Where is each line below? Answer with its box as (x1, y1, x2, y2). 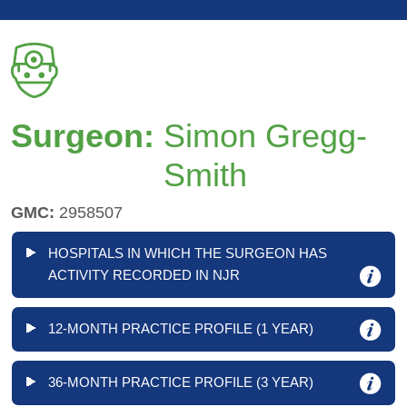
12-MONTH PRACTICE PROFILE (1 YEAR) (48, 321, 313, 337)
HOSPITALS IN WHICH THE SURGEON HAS (48, 245, 327, 261)
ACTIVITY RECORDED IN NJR (48, 267, 240, 283)
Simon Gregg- (164, 117, 367, 154)
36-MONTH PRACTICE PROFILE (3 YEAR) (48, 374, 313, 391)
